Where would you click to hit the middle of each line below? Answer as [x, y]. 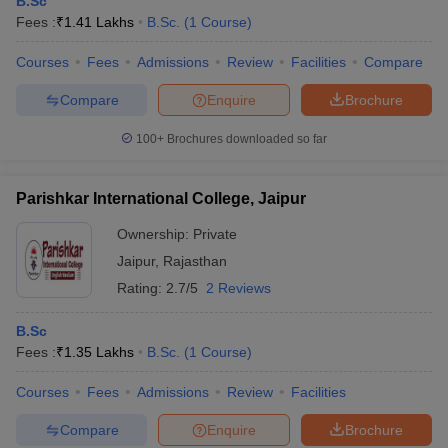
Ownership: [155, 234]
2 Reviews [238, 288]
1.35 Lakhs [99, 352]
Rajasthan [195, 261]
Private [215, 234]
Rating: [141, 288]
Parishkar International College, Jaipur [161, 198]
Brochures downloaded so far [245, 139]
